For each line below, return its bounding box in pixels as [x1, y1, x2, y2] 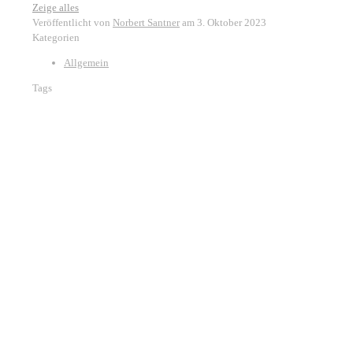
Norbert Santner [113, 17, 180, 29]
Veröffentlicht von [32, 17, 110, 29]
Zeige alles [32, 2, 79, 14]
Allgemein [64, 57, 109, 69]
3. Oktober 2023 [197, 17, 266, 29]
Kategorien [32, 32, 80, 44]
